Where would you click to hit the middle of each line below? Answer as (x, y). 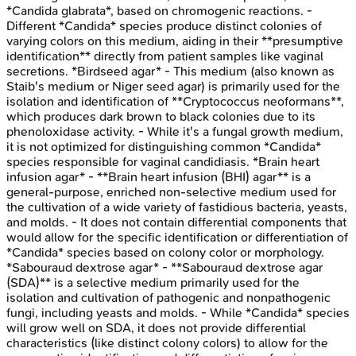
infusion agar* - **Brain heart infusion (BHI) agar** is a (159, 177)
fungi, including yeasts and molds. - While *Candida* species (178, 313)
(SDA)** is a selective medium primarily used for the (153, 283)
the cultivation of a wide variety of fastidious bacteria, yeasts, (177, 207)
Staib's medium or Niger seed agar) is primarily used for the (173, 87)
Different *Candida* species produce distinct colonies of (164, 26)
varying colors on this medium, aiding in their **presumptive (175, 41)
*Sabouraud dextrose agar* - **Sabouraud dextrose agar (164, 268)
